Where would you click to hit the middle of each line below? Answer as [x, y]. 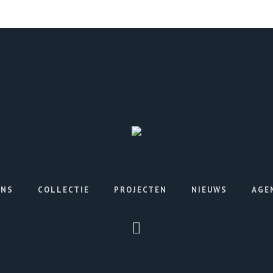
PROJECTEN [140, 190]
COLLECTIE [64, 190]
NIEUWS [209, 190]
